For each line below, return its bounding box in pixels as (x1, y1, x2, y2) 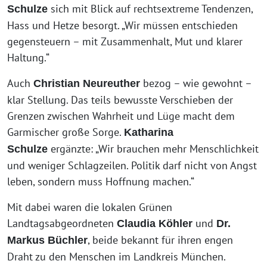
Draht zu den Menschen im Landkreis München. (7, 250, 226, 264)
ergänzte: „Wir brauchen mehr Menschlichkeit (48, 142, 259, 156)
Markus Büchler (7, 234, 88, 247)
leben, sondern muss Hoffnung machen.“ (7, 175, 194, 189)
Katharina (124, 126, 173, 139)
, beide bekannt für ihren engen (88, 233, 233, 247)
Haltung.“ (7, 51, 49, 65)
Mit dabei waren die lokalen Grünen (7, 200, 172, 215)
